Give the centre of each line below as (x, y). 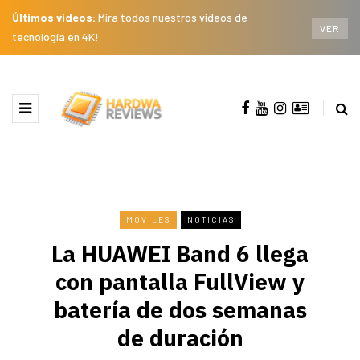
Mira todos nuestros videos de (173, 17)
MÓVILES (148, 219)
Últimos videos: (55, 17)
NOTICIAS (211, 219)
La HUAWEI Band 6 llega (180, 253)
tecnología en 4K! (55, 37)
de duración (180, 337)
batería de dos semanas (180, 309)
